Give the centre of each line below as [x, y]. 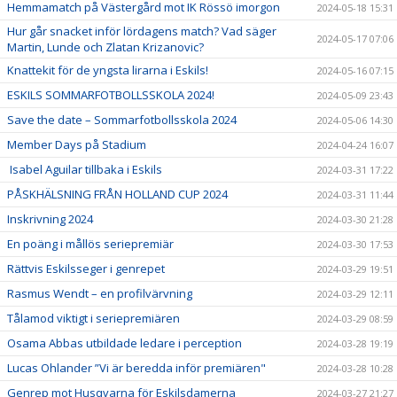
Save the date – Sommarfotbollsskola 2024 [122, 120]
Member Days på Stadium [77, 144]
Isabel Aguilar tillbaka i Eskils [85, 169]
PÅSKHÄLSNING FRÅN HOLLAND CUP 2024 [117, 194]
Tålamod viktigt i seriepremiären [93, 318]
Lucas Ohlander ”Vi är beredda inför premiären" [136, 368]
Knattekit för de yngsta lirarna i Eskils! [108, 70]
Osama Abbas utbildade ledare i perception [125, 343]
